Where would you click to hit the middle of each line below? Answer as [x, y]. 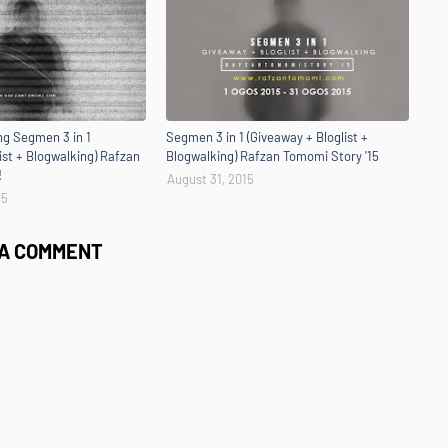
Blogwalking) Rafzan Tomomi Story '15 [272, 156]
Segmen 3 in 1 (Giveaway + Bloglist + [266, 137]
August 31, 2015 [210, 179]
